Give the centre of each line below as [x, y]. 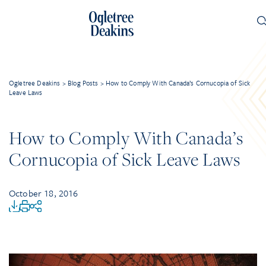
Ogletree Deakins [35, 83]
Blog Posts [83, 83]
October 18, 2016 [44, 193]
